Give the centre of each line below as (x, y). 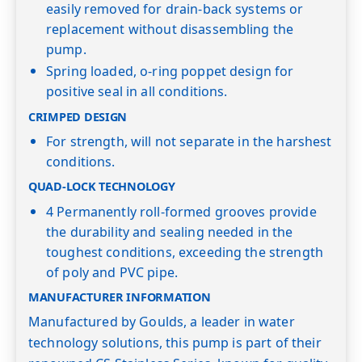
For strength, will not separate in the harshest (189, 141)
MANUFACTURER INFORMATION (120, 297)
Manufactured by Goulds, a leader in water (162, 322)
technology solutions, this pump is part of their (175, 343)
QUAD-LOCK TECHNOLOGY (102, 187)
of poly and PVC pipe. (112, 272)
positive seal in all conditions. (137, 92)
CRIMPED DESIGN (78, 116)
